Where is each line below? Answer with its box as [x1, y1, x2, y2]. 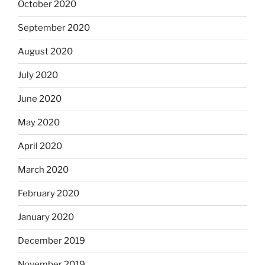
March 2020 [18, 164, 69, 176]
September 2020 [18, 22, 90, 34]
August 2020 [18, 46, 73, 57]
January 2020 [18, 212, 74, 223]
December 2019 [18, 235, 85, 247]
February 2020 [18, 188, 79, 199]
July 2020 [18, 70, 58, 81]
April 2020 [18, 141, 62, 152]
